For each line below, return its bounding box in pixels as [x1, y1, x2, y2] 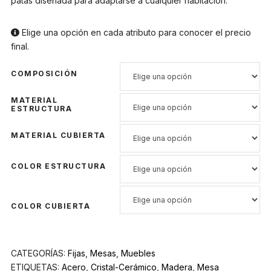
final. [11, 41, 29, 52]
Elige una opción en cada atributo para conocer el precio [19, 27, 251, 38]
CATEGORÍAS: [11, 248, 68, 259]
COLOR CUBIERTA [11, 201, 90, 211]
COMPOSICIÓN [11, 69, 78, 79]
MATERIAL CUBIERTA [11, 131, 106, 140]
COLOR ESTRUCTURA [11, 162, 106, 171]
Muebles [121, 248, 155, 259]
